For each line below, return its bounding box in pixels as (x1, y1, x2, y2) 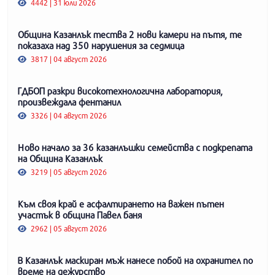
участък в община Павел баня (18, 209, 142, 220)
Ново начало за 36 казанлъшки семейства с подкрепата (18, 141, 252, 153)
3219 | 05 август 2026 (29, 166, 107, 177)
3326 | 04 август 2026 (29, 110, 107, 120)
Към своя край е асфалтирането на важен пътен (18, 198, 224, 209)
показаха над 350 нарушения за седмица (18, 39, 184, 51)
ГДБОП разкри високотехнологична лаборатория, (18, 85, 223, 96)
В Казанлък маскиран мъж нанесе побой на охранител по (18, 254, 253, 266)
